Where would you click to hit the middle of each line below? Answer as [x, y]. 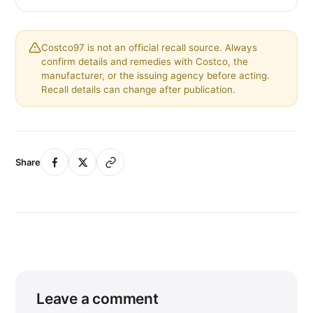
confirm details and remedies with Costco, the [145, 62]
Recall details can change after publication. [138, 90]
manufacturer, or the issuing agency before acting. [155, 76]
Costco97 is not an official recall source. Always [149, 48]
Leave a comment [97, 299]
